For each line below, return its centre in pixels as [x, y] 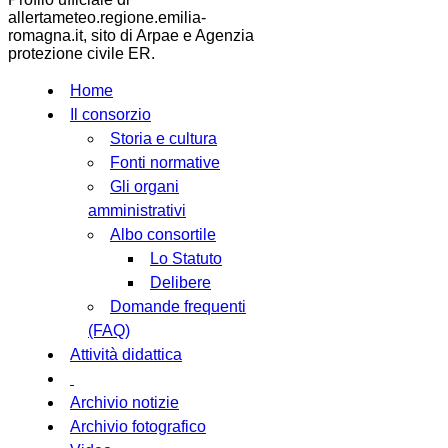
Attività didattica [126, 354]
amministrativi [137, 210]
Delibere [180, 282]
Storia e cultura [163, 138]
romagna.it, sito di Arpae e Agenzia [131, 35]
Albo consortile [163, 234]
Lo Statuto [186, 258]
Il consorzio [110, 114]
